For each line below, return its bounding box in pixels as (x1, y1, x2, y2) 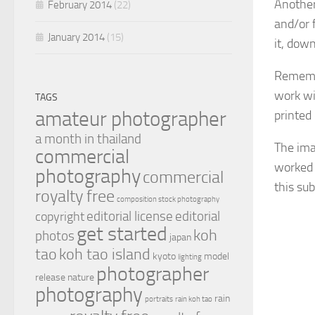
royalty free (35, 186, 115, 207)
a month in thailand (35, 131, 141, 148)
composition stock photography (117, 195, 219, 205)
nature (67, 271, 94, 284)
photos (35, 228, 75, 245)
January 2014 (48, 31, 105, 44)
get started (77, 222, 167, 246)
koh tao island (59, 245, 150, 264)
